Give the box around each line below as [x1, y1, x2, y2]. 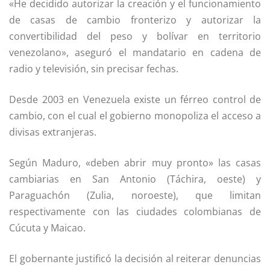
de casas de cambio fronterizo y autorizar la [9, 13, 261, 27]
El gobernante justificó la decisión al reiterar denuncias [9, 252, 261, 266]
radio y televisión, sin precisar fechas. [9, 62, 178, 76]
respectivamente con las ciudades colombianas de [9, 205, 261, 219]
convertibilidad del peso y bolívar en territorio [9, 30, 261, 43]
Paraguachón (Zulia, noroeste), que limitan [9, 189, 261, 202]
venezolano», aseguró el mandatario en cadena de [9, 46, 261, 60]
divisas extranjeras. [9, 125, 96, 139]
